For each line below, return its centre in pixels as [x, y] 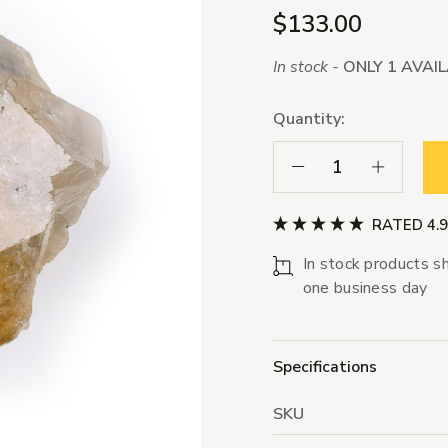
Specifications [324, 367]
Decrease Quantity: [352, 166]
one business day [365, 288]
